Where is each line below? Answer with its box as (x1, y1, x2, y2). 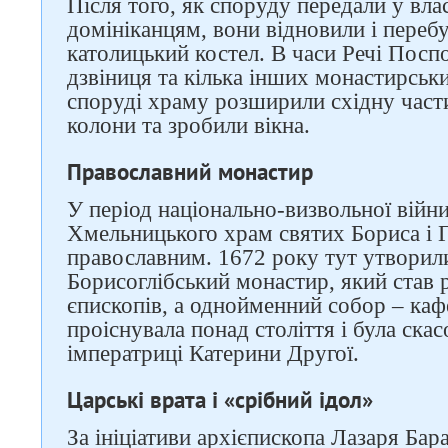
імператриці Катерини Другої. (67, 341, 359, 366)
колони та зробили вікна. (67, 113, 310, 138)
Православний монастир (67, 157, 313, 186)
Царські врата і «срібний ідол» (67, 385, 373, 414)
